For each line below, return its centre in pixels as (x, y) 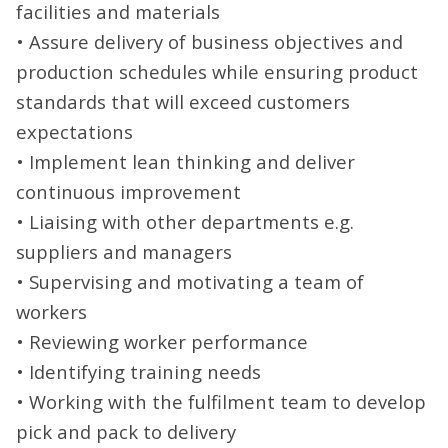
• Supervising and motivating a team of (190, 281)
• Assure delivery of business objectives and (209, 41)
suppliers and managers (124, 251)
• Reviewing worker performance (162, 341)
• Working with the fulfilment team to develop (221, 401)
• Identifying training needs (138, 371)
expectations (74, 131)
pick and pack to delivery (126, 431)
